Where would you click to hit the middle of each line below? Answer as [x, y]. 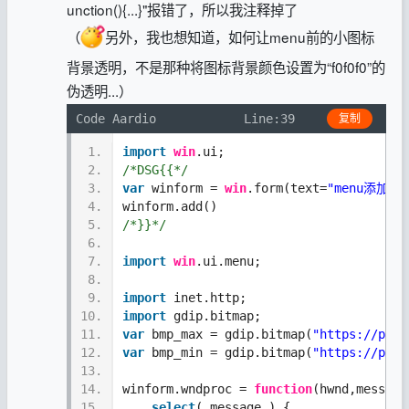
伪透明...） [100, 90]
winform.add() [170, 207]
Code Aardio [116, 119]
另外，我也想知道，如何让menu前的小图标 [240, 36]
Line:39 [269, 119]
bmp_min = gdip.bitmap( [229, 353]
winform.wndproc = [189, 389]
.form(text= [287, 189]
